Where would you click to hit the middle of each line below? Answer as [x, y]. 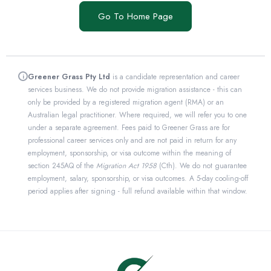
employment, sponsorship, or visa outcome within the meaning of [129, 153]
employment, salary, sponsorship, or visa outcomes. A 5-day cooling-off [138, 179]
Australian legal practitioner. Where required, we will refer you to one [137, 115]
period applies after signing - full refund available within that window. [138, 191]
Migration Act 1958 [126, 166]
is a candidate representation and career [175, 77]
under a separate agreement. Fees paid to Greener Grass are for [129, 128]
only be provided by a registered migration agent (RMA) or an [126, 103]
